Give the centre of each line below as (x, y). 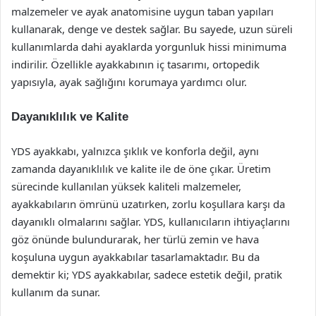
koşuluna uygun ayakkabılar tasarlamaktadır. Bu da (135, 257)
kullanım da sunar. (56, 292)
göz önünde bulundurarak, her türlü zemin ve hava (135, 239)
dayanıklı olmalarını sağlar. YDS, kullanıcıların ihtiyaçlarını (151, 221)
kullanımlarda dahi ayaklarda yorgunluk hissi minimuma (149, 47)
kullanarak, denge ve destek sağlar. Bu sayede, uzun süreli (152, 29)
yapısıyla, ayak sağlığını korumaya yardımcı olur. (129, 82)
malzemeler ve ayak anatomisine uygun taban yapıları (142, 11)
